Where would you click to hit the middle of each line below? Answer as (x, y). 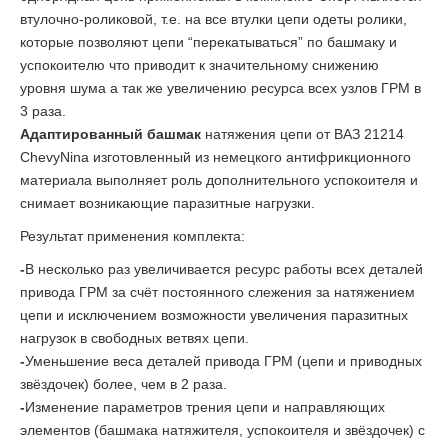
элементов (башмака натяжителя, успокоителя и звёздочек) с (222, 430)
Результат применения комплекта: (132, 236)
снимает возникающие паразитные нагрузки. (167, 203)
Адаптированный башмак (110, 134)
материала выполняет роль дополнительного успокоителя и (219, 180)
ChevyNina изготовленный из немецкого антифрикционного (215, 157)
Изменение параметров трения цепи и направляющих (205, 407)
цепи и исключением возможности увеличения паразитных (214, 315)
